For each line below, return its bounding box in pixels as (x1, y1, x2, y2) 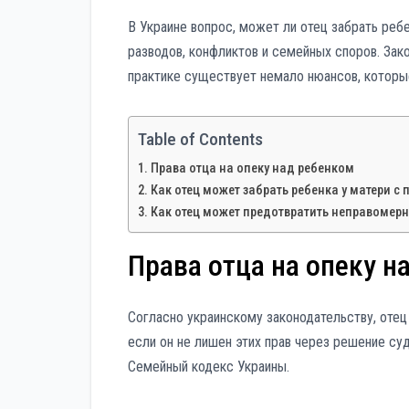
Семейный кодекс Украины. (128, 358, 289, 376)
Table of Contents (138, 129, 263, 151)
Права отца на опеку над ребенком (150, 160, 354, 176)
